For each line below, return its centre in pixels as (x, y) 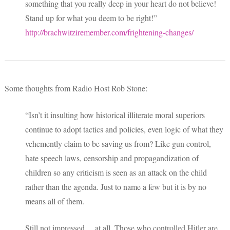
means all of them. (55, 201)
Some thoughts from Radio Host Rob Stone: (76, 88)
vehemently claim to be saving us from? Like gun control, (118, 143)
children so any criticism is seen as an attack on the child (116, 172)
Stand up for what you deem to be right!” (91, 17)
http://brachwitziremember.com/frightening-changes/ (109, 32)
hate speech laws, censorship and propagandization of (112, 158)
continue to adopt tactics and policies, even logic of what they (124, 129)
